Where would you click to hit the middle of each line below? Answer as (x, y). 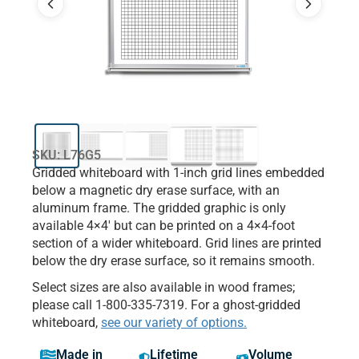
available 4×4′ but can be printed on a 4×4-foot (163, 226)
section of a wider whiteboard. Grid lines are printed (177, 244)
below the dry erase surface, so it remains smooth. (173, 261)
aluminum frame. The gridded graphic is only (159, 208)
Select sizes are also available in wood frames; (163, 288)
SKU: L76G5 (67, 155)
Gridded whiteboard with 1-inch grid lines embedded (178, 173)
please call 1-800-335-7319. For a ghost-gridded (166, 305)
